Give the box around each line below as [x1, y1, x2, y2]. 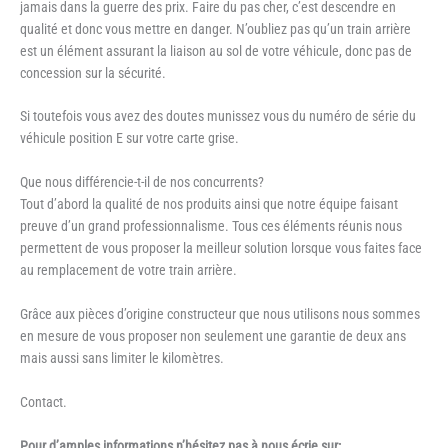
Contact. [20, 394, 67, 411]
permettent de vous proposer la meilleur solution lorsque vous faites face [20, 240, 422, 257]
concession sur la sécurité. [20, 64, 166, 81]
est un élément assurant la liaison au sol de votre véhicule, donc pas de [20, 42, 412, 59]
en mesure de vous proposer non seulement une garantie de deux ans [20, 328, 406, 345]
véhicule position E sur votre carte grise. [20, 130, 239, 147]
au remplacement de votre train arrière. [20, 262, 237, 279]
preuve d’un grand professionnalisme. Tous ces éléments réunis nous [20, 218, 402, 235]
